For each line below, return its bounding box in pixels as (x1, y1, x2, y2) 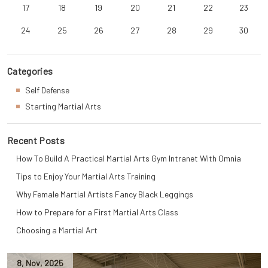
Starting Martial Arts (25, 101, 101, 111)
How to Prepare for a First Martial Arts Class (16, 207, 178, 217)
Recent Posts (7, 135, 65, 146)
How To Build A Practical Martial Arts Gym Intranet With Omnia (16, 153, 241, 163)
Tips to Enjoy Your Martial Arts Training (16, 171, 156, 181)
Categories (7, 65, 53, 77)
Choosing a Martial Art (16, 225, 98, 235)
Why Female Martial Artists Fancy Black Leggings (16, 189, 193, 199)
